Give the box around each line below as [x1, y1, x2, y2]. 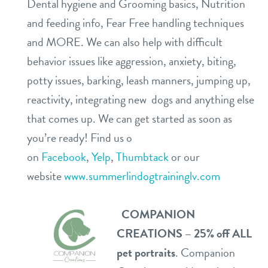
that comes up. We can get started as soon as [27, 109, 232, 127]
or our [171, 147, 200, 166]
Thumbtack [116, 147, 169, 166]
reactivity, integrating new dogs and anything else [27, 90, 254, 108]
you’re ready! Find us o [27, 128, 132, 147]
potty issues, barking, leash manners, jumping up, [27, 71, 251, 89]
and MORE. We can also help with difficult [27, 32, 223, 51]
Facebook [41, 147, 86, 166]
